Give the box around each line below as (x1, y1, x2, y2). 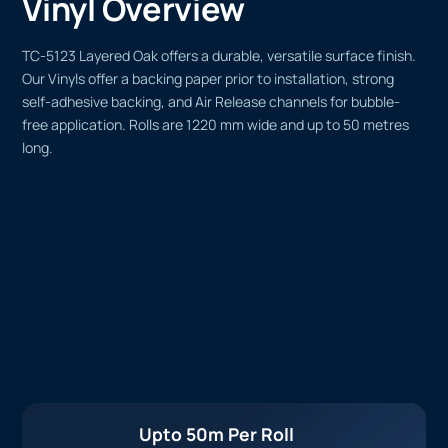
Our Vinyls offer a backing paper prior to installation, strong (22, 68, 395, 88)
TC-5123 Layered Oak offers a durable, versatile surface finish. (22, 45, 417, 65)
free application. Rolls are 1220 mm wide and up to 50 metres (22, 114, 410, 134)
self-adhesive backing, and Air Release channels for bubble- (22, 91, 401, 111)
